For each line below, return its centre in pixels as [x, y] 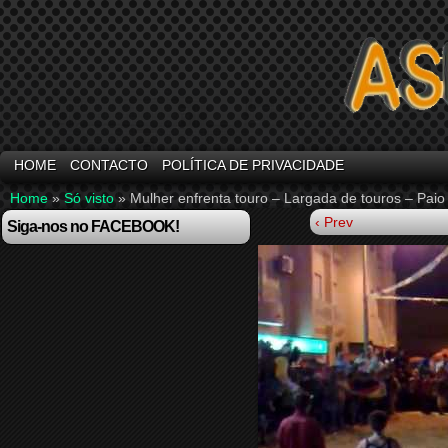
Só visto [89, 198]
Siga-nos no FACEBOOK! [93, 226]
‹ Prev [334, 222]
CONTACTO [109, 165]
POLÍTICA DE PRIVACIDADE [253, 165]
